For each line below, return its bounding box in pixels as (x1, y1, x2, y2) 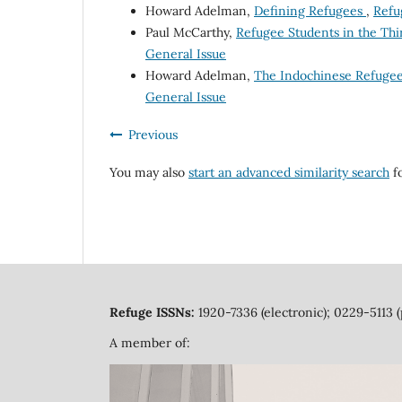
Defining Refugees (254, 3, 366, 20)
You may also (109, 164, 188, 181)
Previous (128, 127, 178, 144)
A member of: (109, 335, 190, 352)
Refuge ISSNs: (109, 304, 198, 321)
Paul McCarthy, (145, 24, 236, 41)
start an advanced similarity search (188, 164, 389, 181)
